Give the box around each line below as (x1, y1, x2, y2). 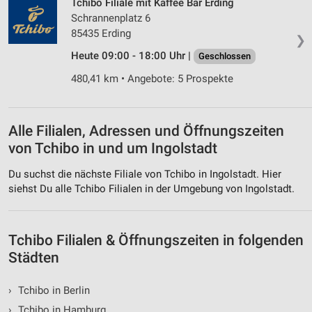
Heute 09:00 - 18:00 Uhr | (71, 49, 194, 62)
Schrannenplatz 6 (71, 11, 150, 24)
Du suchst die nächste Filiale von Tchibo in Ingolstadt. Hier (8, 168, 281, 181)
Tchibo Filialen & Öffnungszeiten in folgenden (8, 232, 304, 249)
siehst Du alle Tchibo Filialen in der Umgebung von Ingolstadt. (8, 182, 295, 196)
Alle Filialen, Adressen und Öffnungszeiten (8, 122, 284, 139)
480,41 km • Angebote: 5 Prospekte (71, 72, 233, 85)
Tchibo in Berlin (15, 284, 90, 297)
